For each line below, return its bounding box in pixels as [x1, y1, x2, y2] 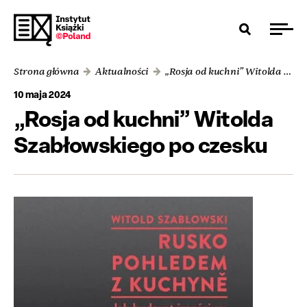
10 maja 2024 [14, 88, 71, 101]
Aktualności [95, 66, 149, 77]
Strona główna [14, 66, 79, 77]
